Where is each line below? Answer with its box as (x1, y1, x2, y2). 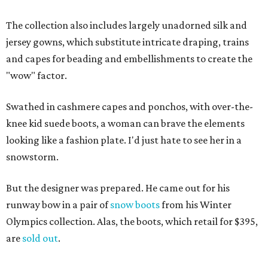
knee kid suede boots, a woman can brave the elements (6, 117, 245, 130)
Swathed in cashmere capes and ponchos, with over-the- (6, 100, 253, 113)
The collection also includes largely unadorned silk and (6, 19, 247, 32)
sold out (22, 232, 58, 245)
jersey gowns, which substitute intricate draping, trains (6, 36, 249, 48)
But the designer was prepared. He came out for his (6, 182, 230, 194)
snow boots (110, 199, 160, 211)
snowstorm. (6, 151, 59, 163)
